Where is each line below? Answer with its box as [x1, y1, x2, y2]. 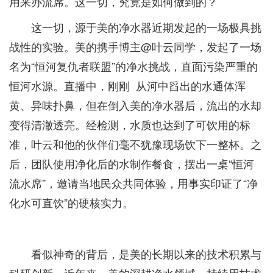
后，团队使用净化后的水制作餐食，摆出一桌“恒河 [9, 155, 254, 171]
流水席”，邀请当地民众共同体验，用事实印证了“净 [9, 174, 258, 191]
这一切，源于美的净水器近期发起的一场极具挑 [31, 18, 261, 35]
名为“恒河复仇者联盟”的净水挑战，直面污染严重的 [9, 57, 258, 74]
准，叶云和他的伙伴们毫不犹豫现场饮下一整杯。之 [9, 135, 261, 152]
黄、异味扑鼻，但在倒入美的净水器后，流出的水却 [9, 96, 261, 113]
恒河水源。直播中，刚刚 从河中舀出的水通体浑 [9, 77, 246, 93]
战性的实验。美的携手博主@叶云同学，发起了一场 [9, 38, 261, 54]
